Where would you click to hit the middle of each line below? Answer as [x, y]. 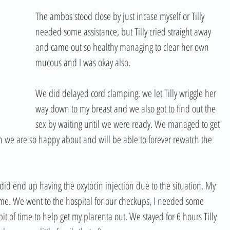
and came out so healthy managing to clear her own [123, 47]
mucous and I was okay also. [85, 62]
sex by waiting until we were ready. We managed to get [129, 124]
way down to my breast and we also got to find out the [127, 109]
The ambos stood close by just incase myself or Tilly [121, 16]
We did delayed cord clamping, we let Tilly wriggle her [127, 93]
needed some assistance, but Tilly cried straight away [124, 32]
